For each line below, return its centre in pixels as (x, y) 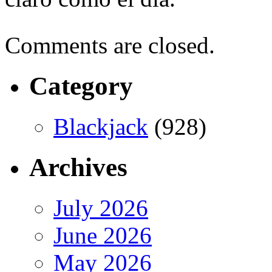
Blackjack (101, 126)
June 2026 (103, 235)
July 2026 (101, 208)
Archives (78, 167)
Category (81, 86)
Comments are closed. (110, 46)
